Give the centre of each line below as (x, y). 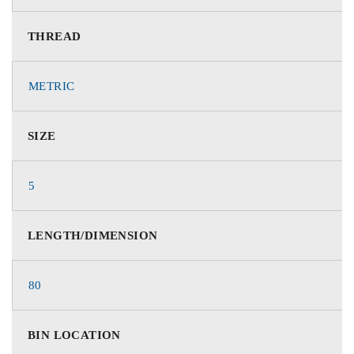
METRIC (52, 86)
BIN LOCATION (74, 335)
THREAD (55, 36)
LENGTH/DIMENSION (93, 235)
